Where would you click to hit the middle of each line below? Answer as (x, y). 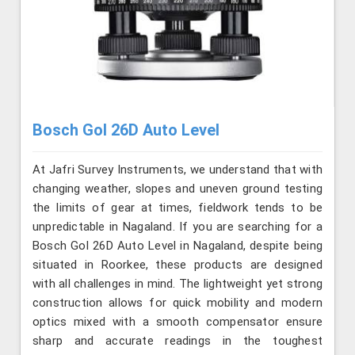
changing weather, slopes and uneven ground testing (177, 189)
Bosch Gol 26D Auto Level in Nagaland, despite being (177, 246)
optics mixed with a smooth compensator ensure (177, 322)
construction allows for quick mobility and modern (177, 303)
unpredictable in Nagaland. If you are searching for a (177, 227)
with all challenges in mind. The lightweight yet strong (177, 284)
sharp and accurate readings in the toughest (177, 341)
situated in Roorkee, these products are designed (177, 265)
